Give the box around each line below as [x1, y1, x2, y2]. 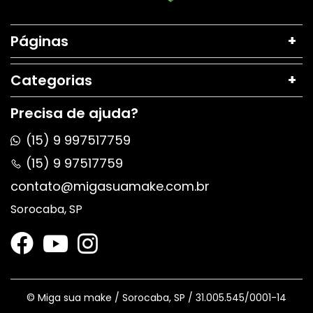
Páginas [10, 31, 68, 52]
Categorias [10, 71, 92, 91]
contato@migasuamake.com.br [10, 177, 210, 196]
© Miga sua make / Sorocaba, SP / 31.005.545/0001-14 [27, 291, 286, 305]
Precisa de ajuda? [10, 103, 138, 124]
